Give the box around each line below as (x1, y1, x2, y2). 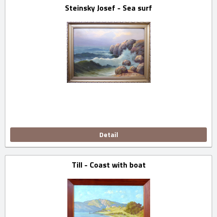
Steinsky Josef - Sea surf (65, 2, 152, 14)
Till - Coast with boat (71, 159, 146, 171)
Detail (99, 129, 118, 140)
